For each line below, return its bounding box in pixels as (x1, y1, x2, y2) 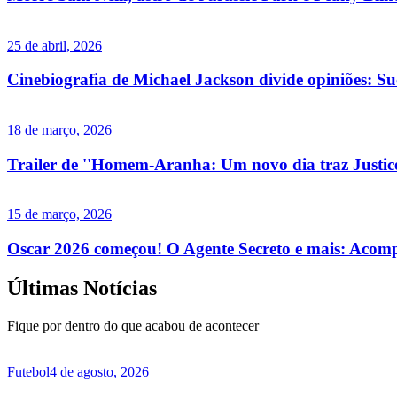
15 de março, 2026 (7, 206, 112, 222)
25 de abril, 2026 (7, 37, 102, 53)
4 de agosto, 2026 (50, 364, 149, 380)
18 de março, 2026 (7, 122, 112, 138)
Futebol (7, 364, 50, 380)
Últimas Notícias (7, 276, 157, 300)
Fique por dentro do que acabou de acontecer (7, 318, 259, 334)
